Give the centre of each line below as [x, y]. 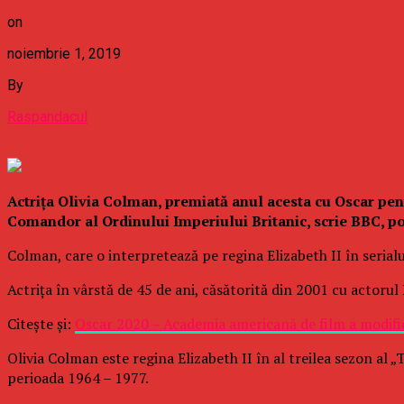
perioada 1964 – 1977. [78, 377]
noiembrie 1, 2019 [64, 53]
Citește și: [41, 323]
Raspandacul [47, 116]
